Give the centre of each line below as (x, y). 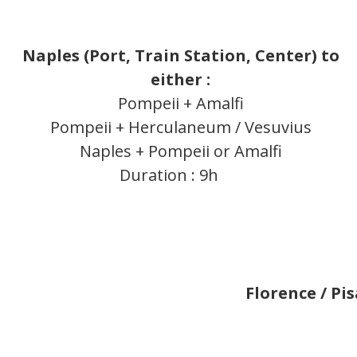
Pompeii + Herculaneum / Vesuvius (180, 127)
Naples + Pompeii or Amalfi (180, 151)
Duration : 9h (173, 175)
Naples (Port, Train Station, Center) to (180, 56)
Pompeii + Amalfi (180, 104)
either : (181, 80)
